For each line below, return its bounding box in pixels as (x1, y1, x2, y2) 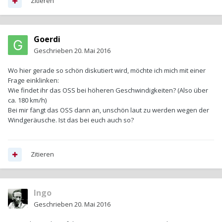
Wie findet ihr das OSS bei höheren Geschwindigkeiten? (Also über (8, 86, 208, 95)
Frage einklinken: (8, 76, 59, 85)
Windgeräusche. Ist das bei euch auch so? (8, 115, 134, 125)
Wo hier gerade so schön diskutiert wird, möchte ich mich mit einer (8, 66, 206, 75)
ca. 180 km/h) (8, 96, 47, 105)
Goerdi (34, 34, 60, 45)
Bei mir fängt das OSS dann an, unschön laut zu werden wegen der (8, 106, 209, 115)
